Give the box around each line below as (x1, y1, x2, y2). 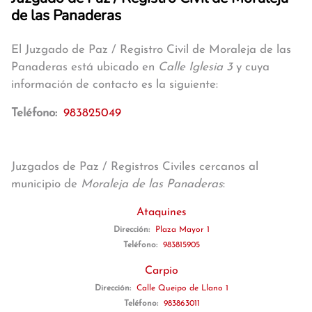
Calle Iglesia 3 (158, 61, 233, 73)
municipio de (11, 178, 81, 190)
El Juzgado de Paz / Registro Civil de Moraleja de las (11, 44, 291, 56)
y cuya (233, 61, 270, 73)
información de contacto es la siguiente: (11, 79, 218, 91)
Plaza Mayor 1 (155, 226, 210, 234)
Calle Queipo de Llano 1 (136, 284, 228, 292)
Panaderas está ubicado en (11, 61, 158, 73)
